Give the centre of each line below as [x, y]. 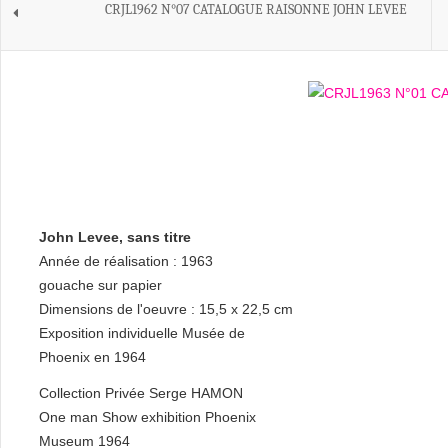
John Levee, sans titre [115, 237]
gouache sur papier [100, 285]
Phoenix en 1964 [92, 357]
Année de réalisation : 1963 [126, 261]
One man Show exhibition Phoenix [147, 417]
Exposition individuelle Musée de [142, 333]
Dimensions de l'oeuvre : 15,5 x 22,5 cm [166, 309]
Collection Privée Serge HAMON [141, 393]
